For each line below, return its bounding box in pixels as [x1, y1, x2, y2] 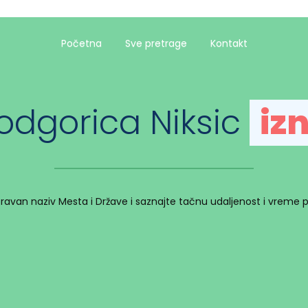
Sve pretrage [124, 36, 187, 50]
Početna [60, 36, 102, 50]
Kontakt [210, 36, 247, 50]
